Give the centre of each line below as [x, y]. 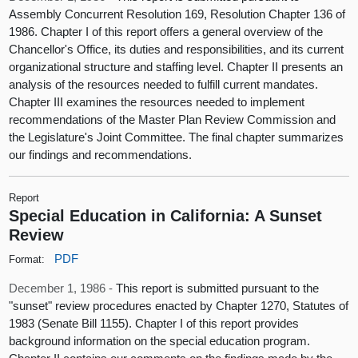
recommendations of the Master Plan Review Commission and [173, 119]
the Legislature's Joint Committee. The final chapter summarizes [177, 137]
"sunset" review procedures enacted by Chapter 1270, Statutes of [179, 306]
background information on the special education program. [160, 341]
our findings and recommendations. [101, 154]
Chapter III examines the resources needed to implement [157, 101]
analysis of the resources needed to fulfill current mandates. [164, 84]
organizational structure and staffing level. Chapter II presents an [176, 66]
